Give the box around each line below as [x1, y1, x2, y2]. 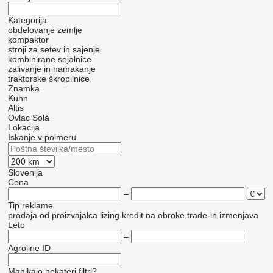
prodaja [7, 210, 37, 221]
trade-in [186, 210, 217, 221]
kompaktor [7, 35, 49, 45]
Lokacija [7, 122, 40, 133]
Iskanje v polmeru [7, 132, 76, 143]
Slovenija [7, 168, 43, 178]
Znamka [7, 83, 40, 94]
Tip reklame [7, 200, 53, 211]
